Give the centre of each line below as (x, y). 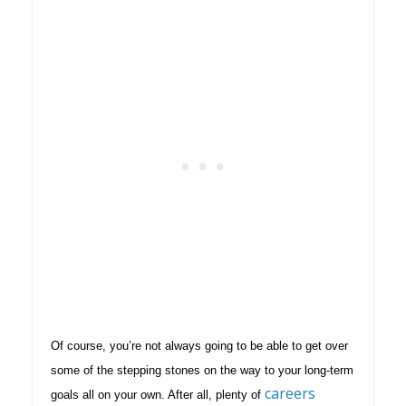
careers (290, 393)
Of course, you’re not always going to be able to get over (199, 345)
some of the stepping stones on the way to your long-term (202, 370)
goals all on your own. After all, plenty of (158, 394)
